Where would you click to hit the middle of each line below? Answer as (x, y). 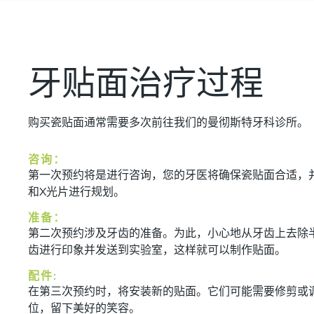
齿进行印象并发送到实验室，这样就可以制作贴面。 (157, 250)
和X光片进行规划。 (76, 191)
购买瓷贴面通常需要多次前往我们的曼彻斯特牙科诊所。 (168, 122)
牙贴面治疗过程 (146, 82)
